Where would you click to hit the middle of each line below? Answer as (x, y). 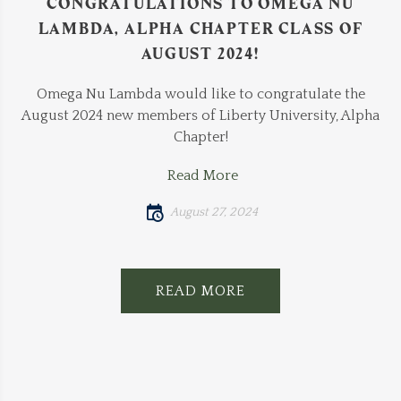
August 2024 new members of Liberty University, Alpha (200, 116)
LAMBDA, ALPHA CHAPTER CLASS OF (200, 29)
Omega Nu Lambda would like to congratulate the (200, 94)
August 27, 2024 (213, 213)
